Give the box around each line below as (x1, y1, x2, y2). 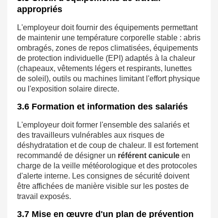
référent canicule (118, 151, 180, 160)
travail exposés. (17, 192, 71, 201)
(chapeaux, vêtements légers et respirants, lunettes (17, 64, 192, 73)
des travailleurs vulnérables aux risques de (17, 131, 164, 140)
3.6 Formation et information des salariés (17, 102, 188, 112)
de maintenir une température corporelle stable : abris (17, 34, 200, 42)
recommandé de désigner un (17, 151, 118, 160)
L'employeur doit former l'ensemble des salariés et (17, 121, 189, 129)
